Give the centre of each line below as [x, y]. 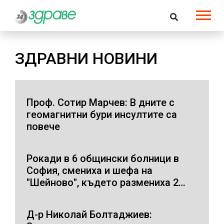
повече [43, 126]
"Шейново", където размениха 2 [102, 182]
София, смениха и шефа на [89, 170]
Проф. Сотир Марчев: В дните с [100, 102]
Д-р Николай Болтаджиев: [89, 214]
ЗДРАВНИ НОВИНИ [86, 58]
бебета [43, 194]
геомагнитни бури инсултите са [102, 114]
